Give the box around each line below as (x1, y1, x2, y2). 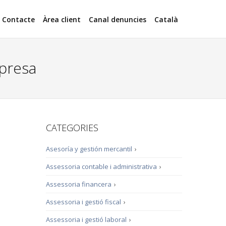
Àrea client (43, 14, 81, 24)
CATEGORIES (46, 122, 98, 134)
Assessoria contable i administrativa (46, 162, 157, 171)
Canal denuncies (89, 14, 146, 24)
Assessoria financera (46, 180, 111, 189)
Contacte (2, 14, 35, 24)
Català (154, 14, 178, 24)
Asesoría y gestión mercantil (46, 144, 132, 153)
